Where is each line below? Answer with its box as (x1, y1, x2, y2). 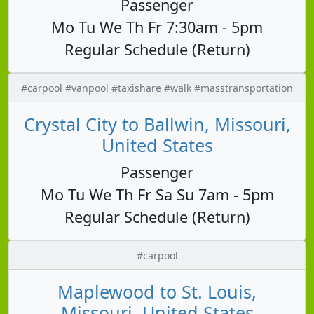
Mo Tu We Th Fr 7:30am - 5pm (51, 16, 263, 37)
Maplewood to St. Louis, (57, 279, 257, 303)
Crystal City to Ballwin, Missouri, (23, 111, 291, 136)
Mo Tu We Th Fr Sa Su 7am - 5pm (40, 184, 274, 205)
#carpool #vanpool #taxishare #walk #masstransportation (21, 81, 293, 95)
